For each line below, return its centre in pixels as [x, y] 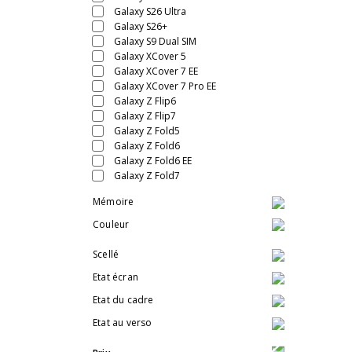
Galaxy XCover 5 [150, 57]
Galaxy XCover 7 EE [156, 71]
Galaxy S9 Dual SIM [155, 42]
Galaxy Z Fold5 [147, 131]
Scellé [106, 255]
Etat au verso [123, 322]
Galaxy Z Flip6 [145, 101]
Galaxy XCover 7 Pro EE [165, 86]
